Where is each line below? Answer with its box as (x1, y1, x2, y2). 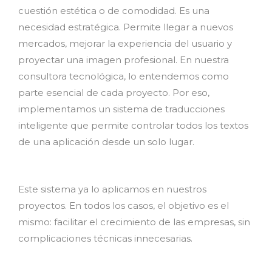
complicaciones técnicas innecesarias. (18, 233, 192, 244)
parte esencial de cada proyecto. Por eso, (18, 87, 209, 98)
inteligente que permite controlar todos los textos (18, 120, 248, 131)
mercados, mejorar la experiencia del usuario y (18, 38, 232, 49)
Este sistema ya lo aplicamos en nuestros (18, 183, 206, 195)
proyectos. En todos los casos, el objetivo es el (18, 200, 229, 211)
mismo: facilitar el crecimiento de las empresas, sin (18, 216, 250, 228)
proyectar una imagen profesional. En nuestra (18, 54, 229, 66)
